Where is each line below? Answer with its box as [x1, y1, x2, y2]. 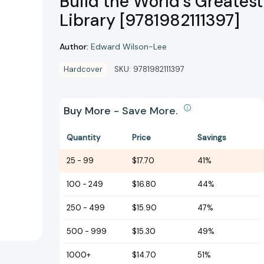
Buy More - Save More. [64, 104, 181, 118]
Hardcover [64, 64, 103, 75]
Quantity [67, 133, 100, 143]
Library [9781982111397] [60, 9, 240, 32]
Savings [197, 133, 226, 143]
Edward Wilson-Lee [91, 41, 167, 52]
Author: [60, 41, 88, 52]
